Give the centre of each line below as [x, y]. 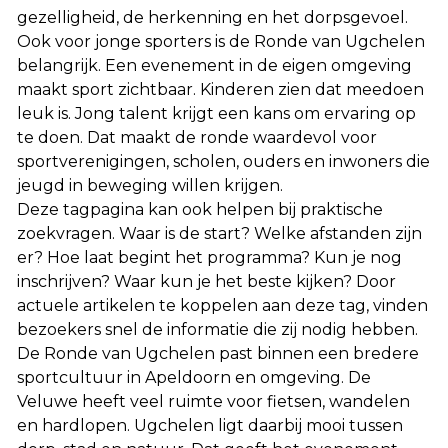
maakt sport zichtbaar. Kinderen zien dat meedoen [220, 89]
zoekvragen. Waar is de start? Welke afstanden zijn [219, 233]
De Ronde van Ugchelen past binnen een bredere [218, 353]
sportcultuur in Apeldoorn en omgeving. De [194, 377]
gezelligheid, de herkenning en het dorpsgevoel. [212, 17]
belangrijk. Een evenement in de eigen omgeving [214, 65]
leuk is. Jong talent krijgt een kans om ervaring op [216, 113]
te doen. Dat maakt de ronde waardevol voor [197, 137]
